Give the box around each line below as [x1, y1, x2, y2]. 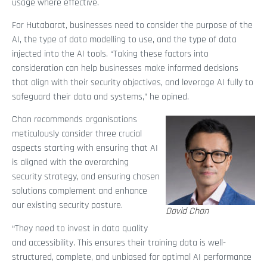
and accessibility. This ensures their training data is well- [12, 236, 226, 249]
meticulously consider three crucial [12, 128, 142, 141]
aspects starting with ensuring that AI [12, 142, 158, 155]
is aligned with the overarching [12, 156, 129, 169]
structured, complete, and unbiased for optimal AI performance [12, 250, 252, 263]
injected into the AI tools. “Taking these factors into [12, 47, 209, 60]
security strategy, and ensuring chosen [12, 170, 160, 184]
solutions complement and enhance [12, 185, 147, 198]
